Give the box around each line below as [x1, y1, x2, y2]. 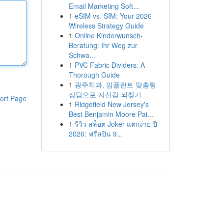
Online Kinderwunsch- [74, 30, 143, 40]
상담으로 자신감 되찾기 [68, 89, 141, 99]
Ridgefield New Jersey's [74, 99, 149, 109]
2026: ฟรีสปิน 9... [68, 129, 123, 138]
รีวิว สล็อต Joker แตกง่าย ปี [74, 119, 157, 129]
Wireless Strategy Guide [68, 21, 144, 30]
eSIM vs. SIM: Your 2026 [74, 11, 152, 21]
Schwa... [68, 50, 95, 60]
